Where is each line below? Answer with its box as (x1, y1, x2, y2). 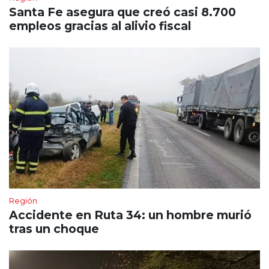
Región (9, 196, 37, 206)
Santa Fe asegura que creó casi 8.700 (9, 5, 236, 20)
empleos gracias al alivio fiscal (9, 19, 191, 34)
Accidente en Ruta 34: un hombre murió (9, 208, 252, 223)
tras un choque (9, 222, 99, 237)
